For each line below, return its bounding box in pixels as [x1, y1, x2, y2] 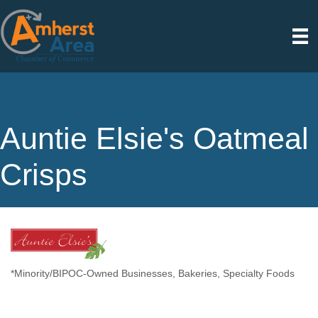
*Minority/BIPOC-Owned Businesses [11, 268, 172, 279]
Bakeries [178, 268, 217, 279]
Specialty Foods [223, 268, 295, 279]
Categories [10, 275, 72, 290]
